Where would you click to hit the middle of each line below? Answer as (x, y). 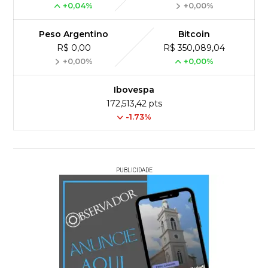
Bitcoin (194, 34)
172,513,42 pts (134, 104)
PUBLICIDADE (134, 170)
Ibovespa (134, 90)
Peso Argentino (74, 34)
